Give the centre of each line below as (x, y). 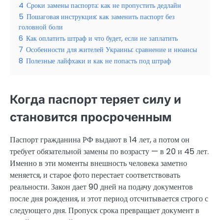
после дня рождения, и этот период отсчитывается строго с (109, 199)
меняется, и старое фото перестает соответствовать (95, 175)
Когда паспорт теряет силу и (96, 100)
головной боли (41, 27)
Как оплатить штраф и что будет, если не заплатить (102, 39)
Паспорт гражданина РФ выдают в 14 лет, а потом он (100, 140)
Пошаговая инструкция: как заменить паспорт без (101, 17)
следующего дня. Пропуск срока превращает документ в (105, 211)
